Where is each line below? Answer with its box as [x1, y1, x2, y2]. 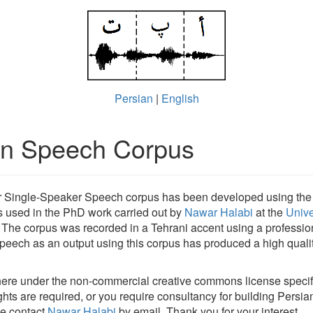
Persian [114, 90, 153, 106]
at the [253, 204, 286, 220]
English [161, 90, 199, 106]
